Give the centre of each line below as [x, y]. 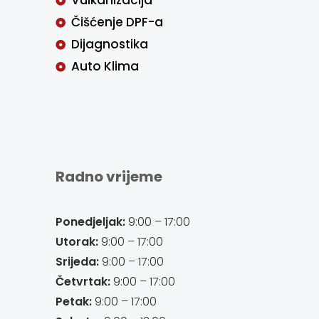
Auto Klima [105, 67]
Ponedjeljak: [90, 222]
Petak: [73, 302]
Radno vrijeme [109, 177]
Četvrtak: [83, 282]
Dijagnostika [110, 45]
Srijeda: [77, 262]
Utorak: [77, 242]
